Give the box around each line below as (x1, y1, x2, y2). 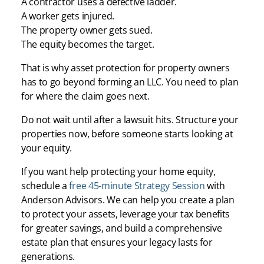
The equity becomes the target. (21, 37, 154, 51)
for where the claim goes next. (21, 89, 150, 103)
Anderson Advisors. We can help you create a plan (21, 193, 235, 206)
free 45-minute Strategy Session (69, 179, 205, 192)
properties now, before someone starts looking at (21, 127, 233, 140)
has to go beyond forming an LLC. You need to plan (21, 75, 239, 88)
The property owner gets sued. (21, 23, 153, 37)
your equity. (21, 141, 72, 154)
